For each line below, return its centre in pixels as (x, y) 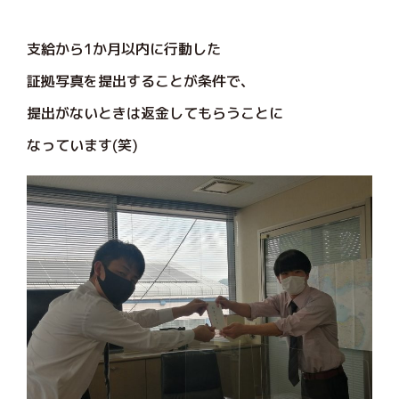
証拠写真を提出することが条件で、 (141, 81)
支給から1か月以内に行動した (124, 49)
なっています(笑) (82, 145)
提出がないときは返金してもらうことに (155, 113)
